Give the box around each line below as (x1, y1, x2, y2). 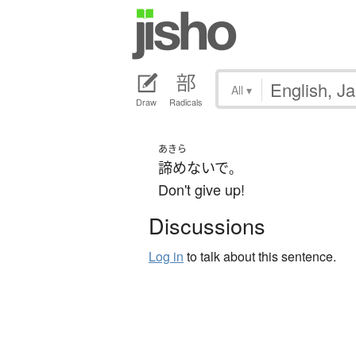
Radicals (169, 95, 203, 109)
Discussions (149, 210, 265, 242)
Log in (149, 247, 184, 266)
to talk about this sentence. (184, 247, 336, 266)
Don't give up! (158, 179, 245, 200)
